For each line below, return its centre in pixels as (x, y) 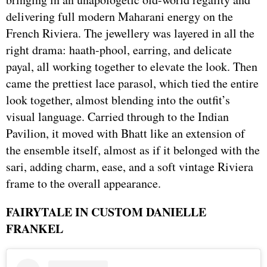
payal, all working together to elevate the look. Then (132, 67)
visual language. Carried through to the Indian (117, 117)
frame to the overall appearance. (83, 184)
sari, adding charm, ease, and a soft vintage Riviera (130, 167)
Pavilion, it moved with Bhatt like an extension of (125, 133)
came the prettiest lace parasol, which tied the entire (132, 83)
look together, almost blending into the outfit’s (118, 100)
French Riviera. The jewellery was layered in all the (130, 33)
